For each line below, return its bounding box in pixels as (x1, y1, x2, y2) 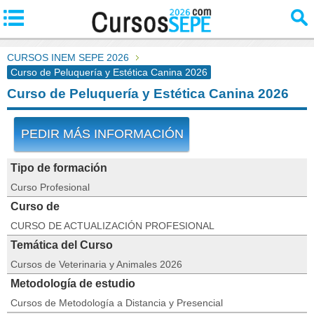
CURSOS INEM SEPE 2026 (7, 52, 129, 63)
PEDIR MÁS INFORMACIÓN (21, 127, 184, 141)
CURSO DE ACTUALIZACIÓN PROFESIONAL (11, 220, 214, 231)
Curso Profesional (11, 182, 90, 193)
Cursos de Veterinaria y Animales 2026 (11, 259, 182, 270)
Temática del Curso (11, 239, 113, 251)
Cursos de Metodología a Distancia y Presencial (11, 297, 223, 308)
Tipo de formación (11, 162, 107, 174)
